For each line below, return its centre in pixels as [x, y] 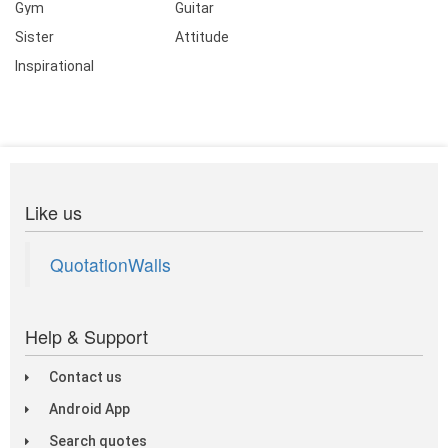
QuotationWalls [110, 264]
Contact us [85, 376]
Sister [34, 36]
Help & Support [86, 335]
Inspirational [54, 65]
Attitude [202, 36]
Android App [89, 408]
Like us [53, 211]
